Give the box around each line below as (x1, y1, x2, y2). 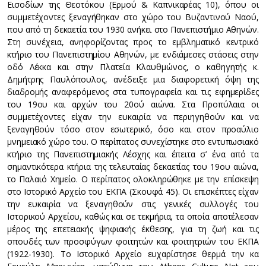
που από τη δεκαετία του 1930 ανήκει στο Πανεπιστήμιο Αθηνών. (7, 24, 259, 35)
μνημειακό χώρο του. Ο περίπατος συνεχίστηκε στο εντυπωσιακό (7, 136, 259, 147)
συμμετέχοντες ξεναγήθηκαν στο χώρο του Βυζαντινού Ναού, (7, 11, 259, 23)
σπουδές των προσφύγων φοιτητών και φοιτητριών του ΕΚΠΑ (7, 236, 259, 247)
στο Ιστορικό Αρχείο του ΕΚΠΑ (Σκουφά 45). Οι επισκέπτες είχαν (7, 186, 259, 197)
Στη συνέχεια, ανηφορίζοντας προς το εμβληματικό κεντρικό (7, 36, 259, 47)
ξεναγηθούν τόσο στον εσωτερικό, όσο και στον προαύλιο (7, 123, 259, 135)
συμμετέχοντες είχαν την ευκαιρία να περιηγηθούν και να (7, 111, 259, 122)
